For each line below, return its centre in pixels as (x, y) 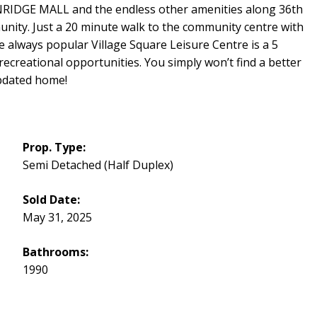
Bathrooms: (55, 252)
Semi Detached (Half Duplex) (98, 165)
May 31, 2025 (57, 218)
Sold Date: (51, 200)
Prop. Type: (54, 148)
